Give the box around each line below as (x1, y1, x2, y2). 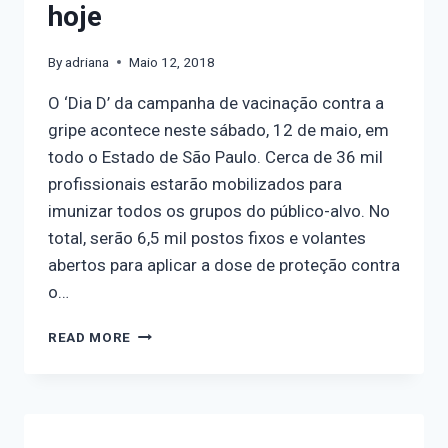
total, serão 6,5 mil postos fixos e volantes (48, 227, 366, 248)
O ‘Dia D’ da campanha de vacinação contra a (48, 92, 384, 113)
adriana (65, 53, 110, 70)
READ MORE (48, 328, 132, 345)
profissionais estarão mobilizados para (48, 173, 342, 194)
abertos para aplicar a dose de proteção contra (48, 254, 400, 275)
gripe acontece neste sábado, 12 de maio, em (48, 119, 389, 140)
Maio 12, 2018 (129, 53, 216, 70)
